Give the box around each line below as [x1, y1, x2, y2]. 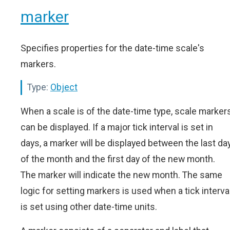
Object [50, 82, 78, 93]
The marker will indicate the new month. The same [21, 169, 222, 181]
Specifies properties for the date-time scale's [21, 43, 204, 54]
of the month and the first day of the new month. [21, 154, 215, 165]
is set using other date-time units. [21, 201, 157, 213]
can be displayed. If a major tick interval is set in [21, 122, 213, 133]
